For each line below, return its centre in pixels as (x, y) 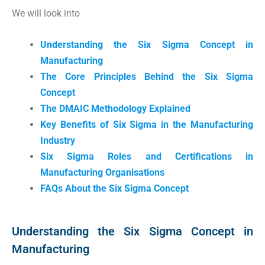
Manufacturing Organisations (102, 172)
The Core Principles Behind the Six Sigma (147, 77)
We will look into (46, 13)
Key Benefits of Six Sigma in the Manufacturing (147, 125)
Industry (58, 140)
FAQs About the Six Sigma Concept (114, 188)
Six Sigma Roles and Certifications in (147, 156)
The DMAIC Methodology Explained (115, 109)
